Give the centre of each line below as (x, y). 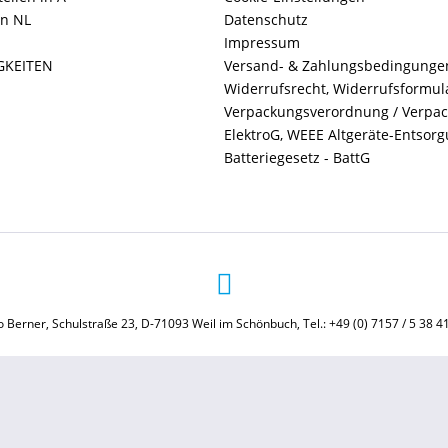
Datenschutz (266, 19)
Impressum (262, 42)
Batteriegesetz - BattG (297, 157)
